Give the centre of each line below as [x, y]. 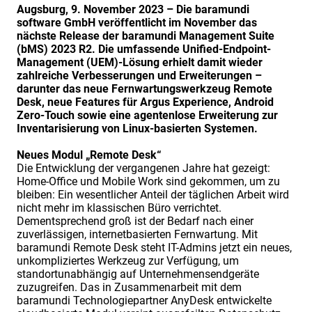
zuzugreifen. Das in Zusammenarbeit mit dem [129, 288]
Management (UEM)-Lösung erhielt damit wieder [140, 63]
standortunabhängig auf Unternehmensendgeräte [138, 274]
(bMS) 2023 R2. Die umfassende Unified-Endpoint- [144, 49]
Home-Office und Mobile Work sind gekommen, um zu [148, 182]
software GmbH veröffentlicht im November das [137, 23]
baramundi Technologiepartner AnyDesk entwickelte [144, 301]
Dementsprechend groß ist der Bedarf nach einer [135, 221]
